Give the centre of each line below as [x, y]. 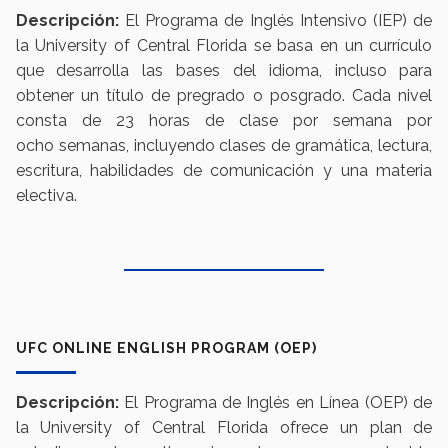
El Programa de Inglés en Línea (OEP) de [275, 403]
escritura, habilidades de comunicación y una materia [224, 171]
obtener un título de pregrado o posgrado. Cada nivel [224, 96]
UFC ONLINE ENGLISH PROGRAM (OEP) [166, 348]
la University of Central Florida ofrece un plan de [224, 428]
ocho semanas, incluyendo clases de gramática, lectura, [224, 146]
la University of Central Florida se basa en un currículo [224, 46]
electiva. [48, 196]
